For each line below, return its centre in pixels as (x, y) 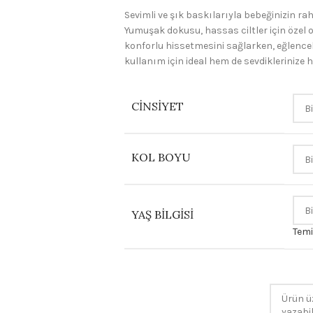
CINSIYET (157, 106)
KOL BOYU (161, 157)
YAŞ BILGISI (162, 214)
